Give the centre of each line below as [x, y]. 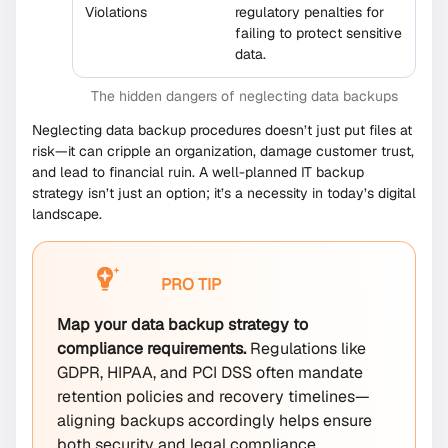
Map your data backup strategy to [182, 324]
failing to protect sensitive [318, 32]
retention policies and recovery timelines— [213, 396]
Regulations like [306, 348]
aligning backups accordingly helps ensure [214, 420]
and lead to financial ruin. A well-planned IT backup [198, 171]
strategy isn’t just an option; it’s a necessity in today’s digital [224, 192]
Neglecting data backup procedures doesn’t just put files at [222, 129]
